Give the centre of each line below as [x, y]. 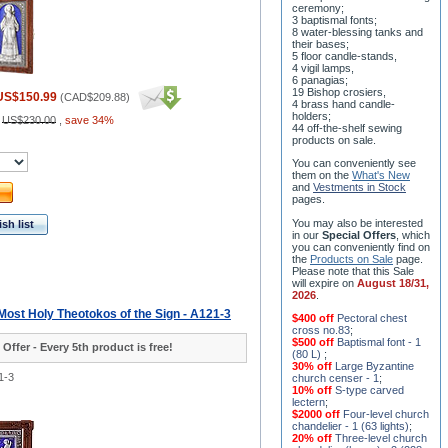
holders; [311, 116]
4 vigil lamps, [323, 68]
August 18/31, [393, 283]
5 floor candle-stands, [344, 56]
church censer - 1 [335, 378]
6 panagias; [320, 80]
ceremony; [318, 8]
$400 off [314, 318]
